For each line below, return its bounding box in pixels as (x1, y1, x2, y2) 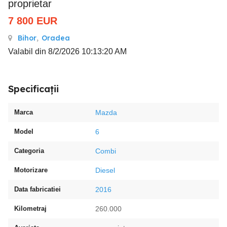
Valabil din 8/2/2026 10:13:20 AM (8, 47, 127, 56)
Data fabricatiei (14, 185, 61, 193)
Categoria (14, 147, 44, 155)
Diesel (95, 166, 115, 174)
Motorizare (14, 166, 48, 174)
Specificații (8, 83, 59, 95)
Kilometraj (14, 205, 47, 212)
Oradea (42, 33, 70, 43)
